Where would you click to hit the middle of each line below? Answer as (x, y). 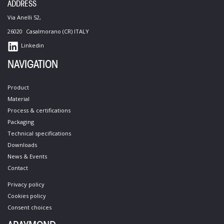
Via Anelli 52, (24, 17)
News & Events (27, 156)
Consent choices (29, 207)
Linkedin (32, 45)
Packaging (21, 122)
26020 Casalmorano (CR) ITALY (48, 31)
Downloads (22, 145)
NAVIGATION (33, 64)
